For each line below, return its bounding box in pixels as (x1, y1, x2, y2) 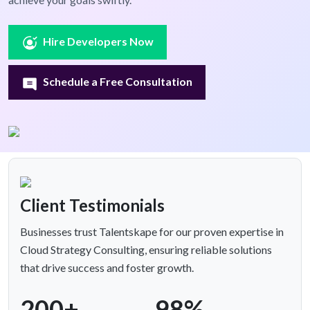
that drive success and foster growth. (20, 261, 194, 275)
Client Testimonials (20, 195, 165, 216)
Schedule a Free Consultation (43, 75, 193, 89)
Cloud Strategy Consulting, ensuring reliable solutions (20, 243, 272, 257)
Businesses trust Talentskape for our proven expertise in (20, 225, 284, 239)
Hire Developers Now (43, 35, 154, 48)
